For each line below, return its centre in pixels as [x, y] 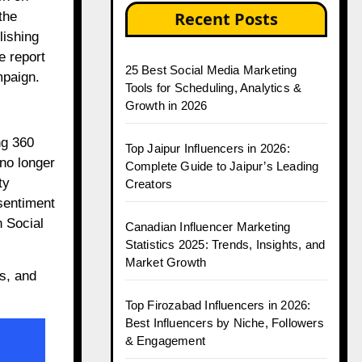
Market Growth [166, 262]
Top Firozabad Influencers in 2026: [218, 305]
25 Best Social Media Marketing [211, 70]
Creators [149, 184]
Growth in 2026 [166, 105]
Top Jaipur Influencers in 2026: [207, 148]
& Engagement [165, 341]
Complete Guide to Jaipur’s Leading [222, 166]
